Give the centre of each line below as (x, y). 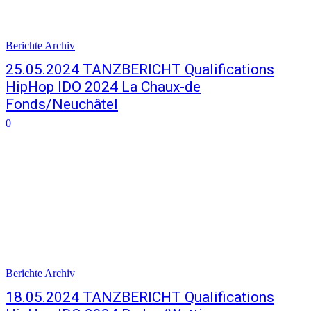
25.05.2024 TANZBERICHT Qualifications (140, 69)
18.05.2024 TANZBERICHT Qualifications (140, 297)
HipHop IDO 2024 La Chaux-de (103, 87)
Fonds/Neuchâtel (62, 104)
